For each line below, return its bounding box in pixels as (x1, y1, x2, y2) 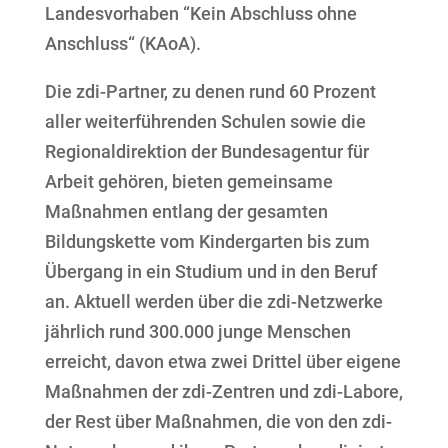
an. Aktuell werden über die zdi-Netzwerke (44, 291, 383, 313)
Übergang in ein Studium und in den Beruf (44, 261, 377, 283)
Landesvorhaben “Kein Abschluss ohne (44, 3, 357, 25)
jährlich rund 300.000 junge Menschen (44, 321, 351, 343)
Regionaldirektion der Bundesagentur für (44, 141, 369, 163)
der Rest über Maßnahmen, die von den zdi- (44, 411, 392, 433)
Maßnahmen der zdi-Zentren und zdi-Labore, (44, 381, 403, 403)
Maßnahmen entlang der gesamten (44, 201, 328, 223)
